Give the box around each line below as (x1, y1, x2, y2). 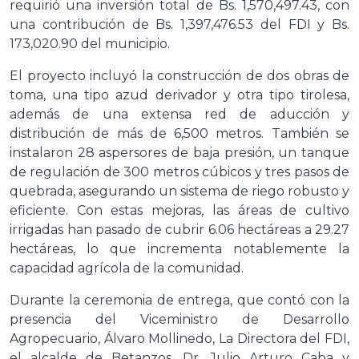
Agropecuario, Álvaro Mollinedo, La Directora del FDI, (10, 331, 349, 347)
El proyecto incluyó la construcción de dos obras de (10, 68, 349, 84)
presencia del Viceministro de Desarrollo (10, 312, 349, 328)
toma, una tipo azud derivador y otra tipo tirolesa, (10, 87, 349, 103)
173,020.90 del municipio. (10, 36, 170, 52)
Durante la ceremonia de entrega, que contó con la (10, 292, 349, 309)
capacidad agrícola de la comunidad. (10, 260, 244, 276)
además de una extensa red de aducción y (10, 107, 349, 123)
